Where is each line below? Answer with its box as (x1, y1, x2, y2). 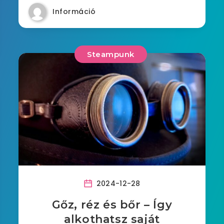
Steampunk (87, 49, 134, 59)
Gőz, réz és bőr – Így (51, 198, 172, 211)
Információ (52, 6, 96, 16)
